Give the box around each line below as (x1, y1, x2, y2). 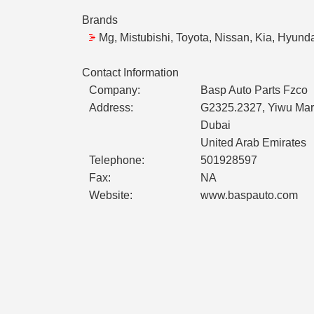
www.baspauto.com (200, 189, 298, 202)
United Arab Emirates (200, 137, 306, 149)
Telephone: (89, 154, 144, 167)
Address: (89, 102, 133, 114)
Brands (82, 14, 118, 27)
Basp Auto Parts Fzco (200, 84, 308, 97)
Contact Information (82, 67, 179, 79)
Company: (89, 84, 140, 97)
